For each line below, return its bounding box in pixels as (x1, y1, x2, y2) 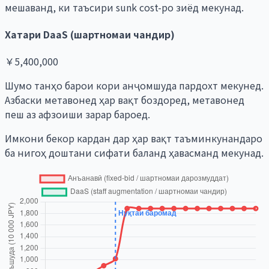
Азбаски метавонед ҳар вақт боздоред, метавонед (5, 92, 244, 107)
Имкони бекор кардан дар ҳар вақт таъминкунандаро (5, 131, 262, 146)
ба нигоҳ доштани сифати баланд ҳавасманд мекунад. (5, 145, 264, 160)
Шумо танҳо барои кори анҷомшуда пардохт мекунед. (5, 78, 264, 93)
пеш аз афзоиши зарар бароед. (5, 107, 150, 122)
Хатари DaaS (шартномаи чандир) (5, 26, 175, 41)
